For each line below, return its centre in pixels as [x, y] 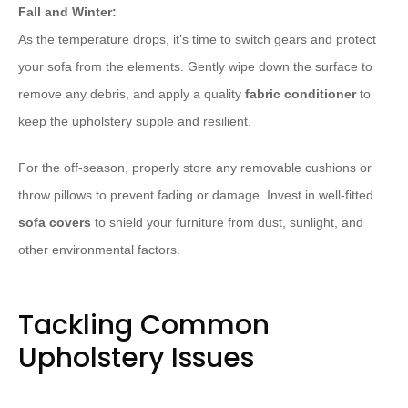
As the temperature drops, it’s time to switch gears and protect [197, 40]
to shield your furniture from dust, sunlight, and [227, 223]
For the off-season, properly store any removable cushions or [195, 168]
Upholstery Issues [136, 358]
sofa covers [55, 223]
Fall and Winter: [67, 12]
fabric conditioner [301, 94]
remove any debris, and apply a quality [132, 94]
